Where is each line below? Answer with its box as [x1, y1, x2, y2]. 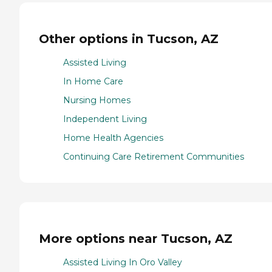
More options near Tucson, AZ [39, 231, 233, 246]
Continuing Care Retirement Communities [63, 151, 244, 162]
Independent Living [63, 113, 147, 124]
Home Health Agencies [63, 132, 163, 143]
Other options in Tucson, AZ [39, 32, 219, 47]
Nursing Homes [63, 94, 131, 106]
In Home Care [63, 75, 123, 87]
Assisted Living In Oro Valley [63, 257, 182, 268]
